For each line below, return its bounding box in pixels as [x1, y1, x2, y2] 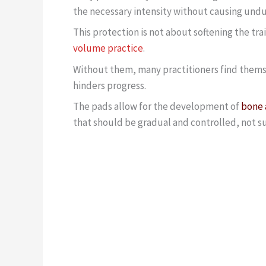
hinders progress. [73, 78, 146, 92]
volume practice [73, 42, 143, 55]
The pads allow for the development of [73, 100, 241, 113]
